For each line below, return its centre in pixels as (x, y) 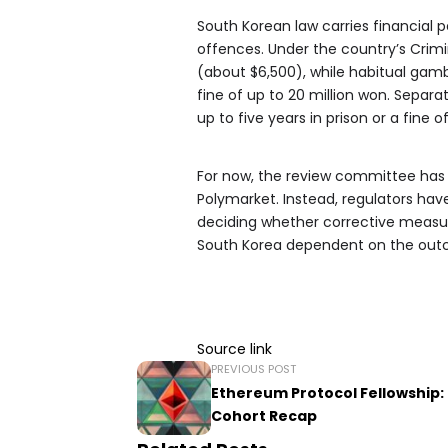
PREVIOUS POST (253, 368)
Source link (234, 348)
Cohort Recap (264, 415)
